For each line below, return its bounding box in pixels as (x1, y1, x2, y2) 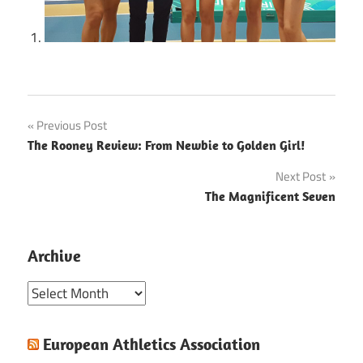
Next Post (275, 166, 326, 186)
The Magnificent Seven (205, 187, 335, 204)
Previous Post (36, 115, 107, 135)
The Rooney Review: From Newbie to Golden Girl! (28, 136, 305, 153)
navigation (27, 143, 129, 179)
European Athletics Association (43, 333, 260, 354)
